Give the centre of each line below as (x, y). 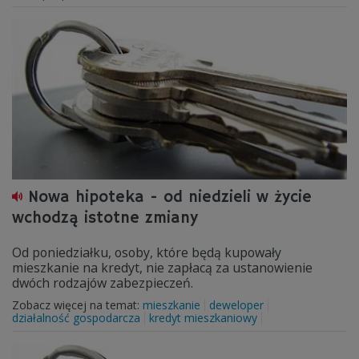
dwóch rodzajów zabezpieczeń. (103, 283)
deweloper (236, 305)
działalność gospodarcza (76, 318)
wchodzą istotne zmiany (105, 218)
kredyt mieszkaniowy (203, 318)
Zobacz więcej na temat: (77, 305)
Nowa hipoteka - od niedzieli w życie (170, 198)
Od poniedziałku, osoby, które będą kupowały (147, 252)
